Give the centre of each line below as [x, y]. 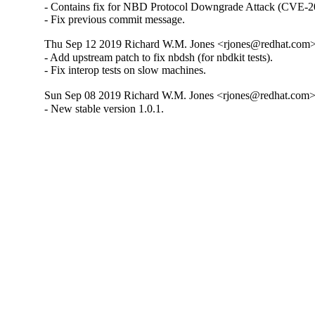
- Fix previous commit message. [115, 20]
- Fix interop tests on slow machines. [126, 70]
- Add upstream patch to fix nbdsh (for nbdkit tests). [159, 58]
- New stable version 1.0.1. [104, 108]
